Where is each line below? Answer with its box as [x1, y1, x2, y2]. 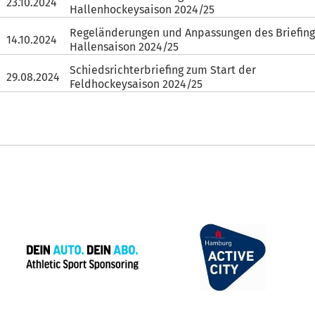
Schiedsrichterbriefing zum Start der [70, 63, 257, 77]
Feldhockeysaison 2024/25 [70, 77, 203, 91]
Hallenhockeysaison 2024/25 [70, 3, 215, 16]
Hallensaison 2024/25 [70, 40, 179, 53]
